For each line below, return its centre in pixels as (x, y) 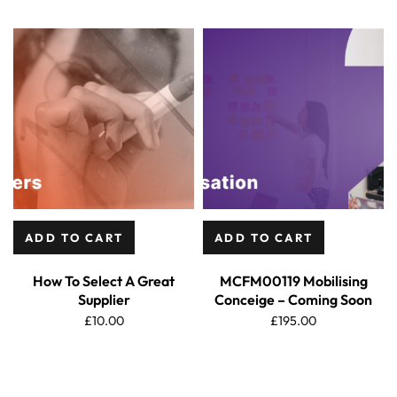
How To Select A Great (104, 281)
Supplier (104, 300)
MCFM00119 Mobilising (293, 281)
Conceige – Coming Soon (293, 300)
